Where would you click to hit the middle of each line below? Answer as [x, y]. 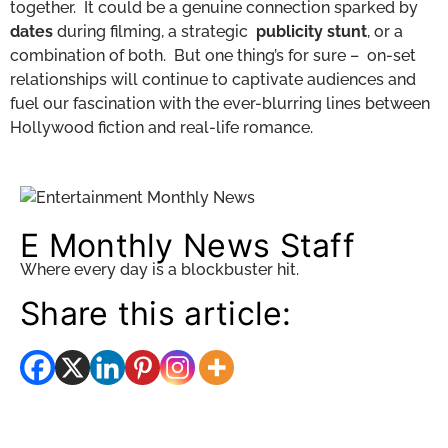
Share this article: [156, 314]
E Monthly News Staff [187, 246]
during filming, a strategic [154, 31]
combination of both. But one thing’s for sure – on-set [213, 55]
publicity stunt [311, 31]
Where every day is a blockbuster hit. [159, 270]
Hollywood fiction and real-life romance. [161, 127]
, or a [385, 31]
